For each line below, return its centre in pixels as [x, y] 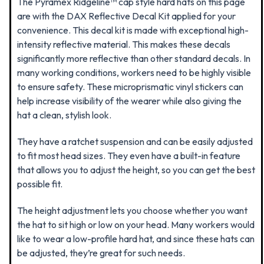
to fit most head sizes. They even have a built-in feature [129, 156]
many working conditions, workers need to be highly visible [134, 72]
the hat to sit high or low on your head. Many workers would [136, 225]
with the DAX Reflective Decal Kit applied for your [134, 16]
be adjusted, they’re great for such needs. [101, 253]
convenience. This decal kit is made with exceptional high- [133, 30]
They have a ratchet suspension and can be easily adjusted [135, 141]
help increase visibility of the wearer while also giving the [129, 101]
